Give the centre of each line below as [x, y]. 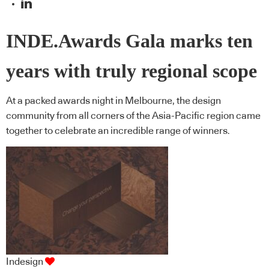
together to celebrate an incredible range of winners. [118, 131]
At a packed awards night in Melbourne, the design [113, 101]
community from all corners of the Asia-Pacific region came [133, 116]
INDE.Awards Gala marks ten [129, 41]
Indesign [25, 261]
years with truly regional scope [131, 71]
